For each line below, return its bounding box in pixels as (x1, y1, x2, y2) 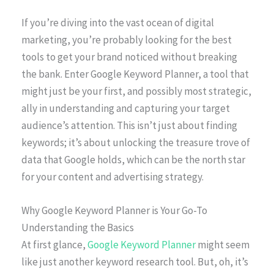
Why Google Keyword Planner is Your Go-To (21, 204, 207, 218)
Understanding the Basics (21, 221, 134, 235)
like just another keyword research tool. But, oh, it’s (21, 255, 248, 269)
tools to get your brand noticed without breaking (21, 50, 237, 64)
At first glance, (21, 238, 87, 252)
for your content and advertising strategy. (21, 169, 204, 183)
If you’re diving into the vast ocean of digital (21, 15, 214, 29)
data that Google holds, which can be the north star (21, 152, 245, 166)
